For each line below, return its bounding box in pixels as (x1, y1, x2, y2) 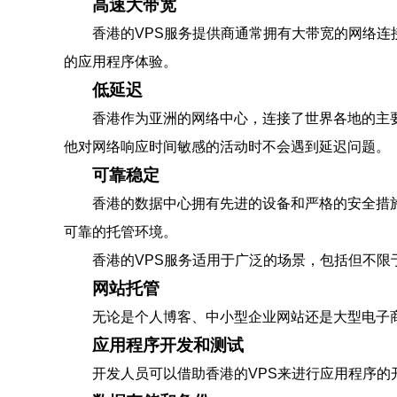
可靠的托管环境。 (64, 224, 177, 239)
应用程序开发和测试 (92, 336, 244, 354)
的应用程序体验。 (64, 54, 177, 69)
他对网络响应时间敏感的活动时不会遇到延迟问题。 (64, 139, 390, 154)
